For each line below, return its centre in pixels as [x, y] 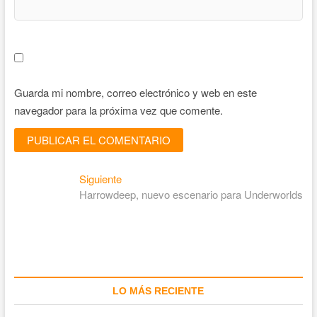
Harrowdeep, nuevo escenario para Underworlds [191, 195]
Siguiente [101, 179]
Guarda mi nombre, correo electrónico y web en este [135, 93]
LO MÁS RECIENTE [158, 291]
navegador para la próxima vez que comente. [118, 110]
